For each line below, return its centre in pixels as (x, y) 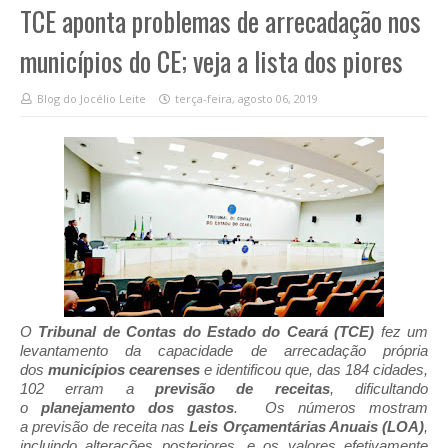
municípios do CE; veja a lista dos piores (211, 61)
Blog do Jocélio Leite (91, 98)
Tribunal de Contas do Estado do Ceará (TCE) (206, 331)
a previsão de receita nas (102, 426)
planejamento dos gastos (138, 407)
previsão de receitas (242, 388)
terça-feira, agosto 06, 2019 (246, 98)
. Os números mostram (331, 407)
